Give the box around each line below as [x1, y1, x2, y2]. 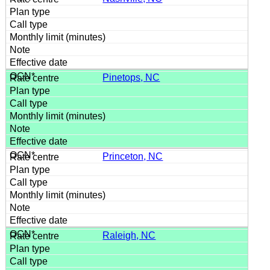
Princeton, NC [102, 151, 163, 162]
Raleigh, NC [102, 230, 156, 240]
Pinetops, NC [102, 72, 160, 83]
